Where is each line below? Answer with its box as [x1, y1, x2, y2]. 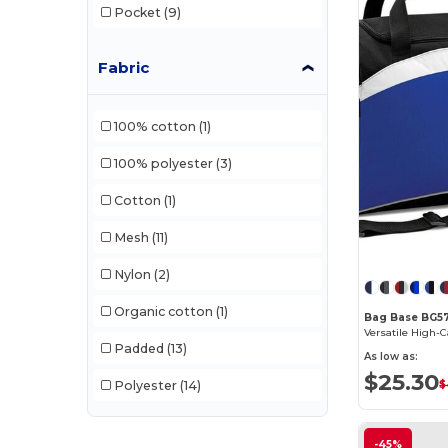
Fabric [98, 58, 150, 77]
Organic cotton [113, 303, 213, 319]
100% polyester [113, 155, 213, 171]
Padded [113, 340, 164, 356]
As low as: [364, 349, 419, 363]
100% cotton [113, 118, 196, 134]
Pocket [113, 4, 161, 20]
